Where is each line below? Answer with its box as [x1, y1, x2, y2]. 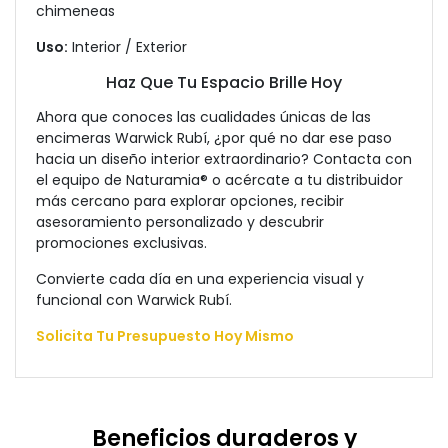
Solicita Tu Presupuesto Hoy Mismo [36, 326, 294, 346]
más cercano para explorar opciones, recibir [36, 191, 344, 211]
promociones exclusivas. [36, 233, 207, 253]
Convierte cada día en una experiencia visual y [36, 269, 364, 289]
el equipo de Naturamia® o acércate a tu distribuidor [36, 170, 403, 190]
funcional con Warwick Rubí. [36, 290, 232, 310]
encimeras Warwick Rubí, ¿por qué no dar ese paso [36, 128, 392, 148]
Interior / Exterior [68, 37, 187, 57]
